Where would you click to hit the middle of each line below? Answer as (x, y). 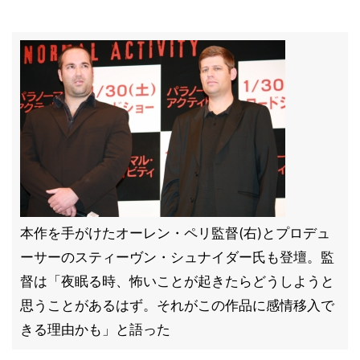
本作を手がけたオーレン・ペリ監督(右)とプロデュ (175, 233)
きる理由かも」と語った (95, 329)
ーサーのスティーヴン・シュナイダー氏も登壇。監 (177, 257)
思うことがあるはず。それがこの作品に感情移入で (177, 305)
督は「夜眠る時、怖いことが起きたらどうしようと (177, 281)
